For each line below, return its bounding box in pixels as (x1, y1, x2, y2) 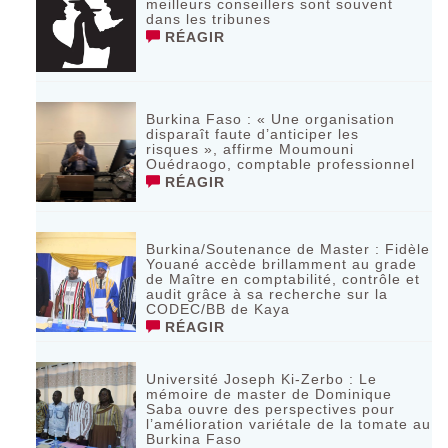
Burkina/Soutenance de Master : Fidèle (146, 240, 431, 257)
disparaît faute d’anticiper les (146, 125, 360, 142)
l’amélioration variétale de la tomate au (146, 415, 432, 432)
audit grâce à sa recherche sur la (146, 285, 389, 302)
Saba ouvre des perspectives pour (146, 400, 396, 417)
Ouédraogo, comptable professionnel (146, 155, 416, 172)
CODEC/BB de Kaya (146, 300, 291, 317)
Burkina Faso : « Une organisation (146, 110, 396, 127)
